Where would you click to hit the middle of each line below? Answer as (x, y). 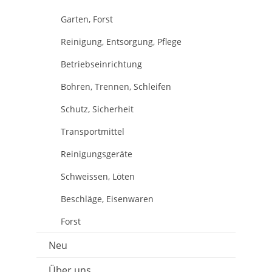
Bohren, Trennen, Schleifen (116, 87)
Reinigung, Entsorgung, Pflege (121, 42)
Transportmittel (93, 131)
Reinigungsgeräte (97, 154)
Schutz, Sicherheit (97, 109)
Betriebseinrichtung (101, 64)
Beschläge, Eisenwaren (107, 199)
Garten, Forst (87, 19)
